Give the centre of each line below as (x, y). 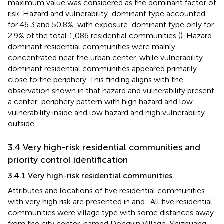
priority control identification (68, 160)
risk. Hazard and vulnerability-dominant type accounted (107, 13)
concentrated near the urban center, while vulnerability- (107, 57)
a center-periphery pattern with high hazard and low (100, 101)
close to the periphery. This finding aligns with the (96, 79)
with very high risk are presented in (70, 201)
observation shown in (47, 90)
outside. (22, 123)
